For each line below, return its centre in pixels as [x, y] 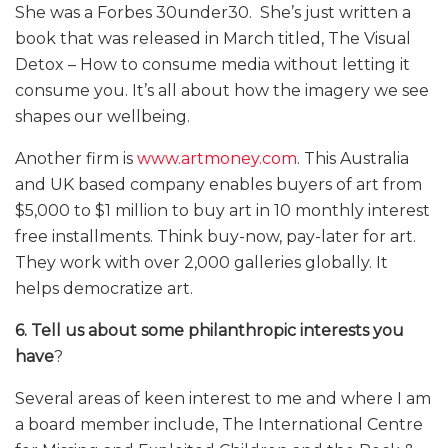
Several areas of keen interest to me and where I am [223, 399]
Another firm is [76, 159]
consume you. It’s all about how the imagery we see [222, 91]
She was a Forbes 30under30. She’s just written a [213, 13]
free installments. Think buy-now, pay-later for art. [215, 237]
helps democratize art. [104, 289]
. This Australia [353, 159]
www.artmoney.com [217, 159]
